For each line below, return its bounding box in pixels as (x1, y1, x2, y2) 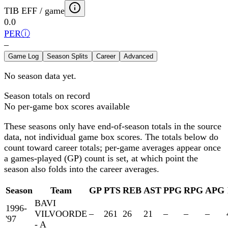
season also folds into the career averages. (4, 164, 159, 175)
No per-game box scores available (4, 101, 130, 112)
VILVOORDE (35, 209, 87, 219)
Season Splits (47, 52, 88, 61)
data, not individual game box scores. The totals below (4, 132, 209, 142)
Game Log (8, 52, 39, 61)
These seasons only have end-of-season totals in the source (4, 121, 221, 132)
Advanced (124, 52, 153, 61)
